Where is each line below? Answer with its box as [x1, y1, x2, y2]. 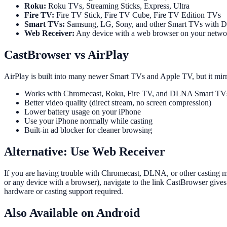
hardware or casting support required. [4, 186, 123, 196]
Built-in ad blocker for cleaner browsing [24, 126, 152, 134]
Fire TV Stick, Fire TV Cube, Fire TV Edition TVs [54, 11, 221, 20]
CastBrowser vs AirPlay [4, 48, 129, 62]
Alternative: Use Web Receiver [4, 144, 165, 158]
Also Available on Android [4, 206, 140, 219]
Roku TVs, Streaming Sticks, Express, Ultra [46, 2, 190, 11]
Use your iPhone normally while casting [24, 117, 153, 125]
